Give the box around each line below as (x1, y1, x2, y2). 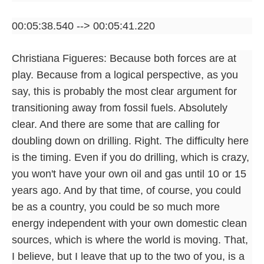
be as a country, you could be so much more (12, 200, 220, 213)
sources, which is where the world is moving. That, (12, 233, 248, 246)
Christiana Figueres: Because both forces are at (12, 52, 236, 64)
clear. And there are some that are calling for (12, 118, 220, 130)
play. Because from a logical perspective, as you (12, 68, 238, 81)
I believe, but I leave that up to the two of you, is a (12, 250, 245, 262)
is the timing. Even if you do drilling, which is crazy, (12, 151, 249, 163)
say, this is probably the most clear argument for (12, 85, 237, 97)
